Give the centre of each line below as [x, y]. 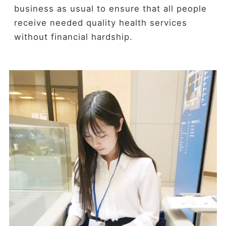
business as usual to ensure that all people [110, 9]
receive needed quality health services [100, 23]
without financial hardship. [75, 37]
